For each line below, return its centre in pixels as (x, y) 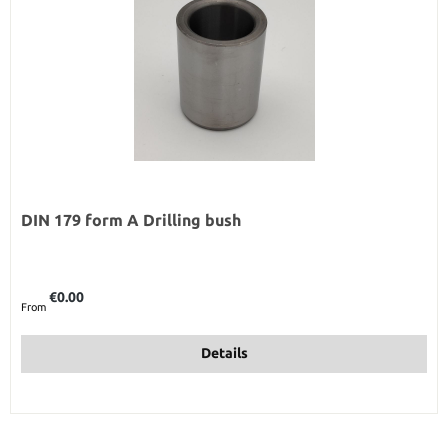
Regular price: (54, 287)
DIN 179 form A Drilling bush (131, 219)
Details (224, 353)
